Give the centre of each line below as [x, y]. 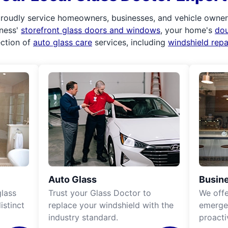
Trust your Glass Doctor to [100, 193]
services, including [130, 42]
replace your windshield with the [111, 205]
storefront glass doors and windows [91, 30]
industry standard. [83, 217]
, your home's [188, 30]
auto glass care [63, 42]
